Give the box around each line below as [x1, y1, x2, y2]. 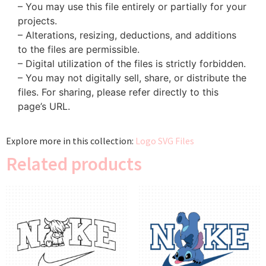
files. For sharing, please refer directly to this [18, 86, 218, 99]
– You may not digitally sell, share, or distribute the [18, 72, 246, 84]
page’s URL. [18, 100, 70, 113]
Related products [6, 152, 142, 176]
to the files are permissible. [18, 43, 140, 56]
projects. [18, 15, 57, 27]
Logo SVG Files [135, 135, 194, 147]
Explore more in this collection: [6, 135, 135, 147]
